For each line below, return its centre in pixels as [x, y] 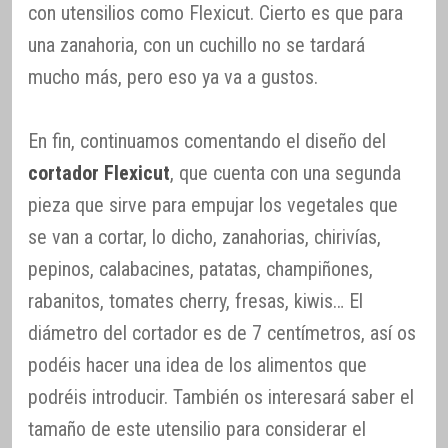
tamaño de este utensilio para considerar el [197, 429]
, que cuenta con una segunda [285, 173]
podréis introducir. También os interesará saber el [221, 397]
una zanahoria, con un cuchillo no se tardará [196, 45]
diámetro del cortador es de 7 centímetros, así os [222, 333]
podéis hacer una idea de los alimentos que [197, 365]
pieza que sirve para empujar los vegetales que [213, 205]
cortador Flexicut [99, 173]
